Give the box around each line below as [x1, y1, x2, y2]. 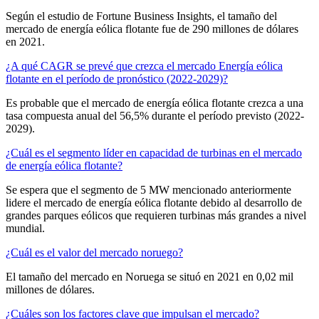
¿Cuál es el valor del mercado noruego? [6, 246, 183, 258]
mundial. [6, 221, 45, 234]
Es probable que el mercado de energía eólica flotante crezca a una [6, 96, 303, 109]
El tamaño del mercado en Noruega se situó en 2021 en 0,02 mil [6, 270, 293, 283]
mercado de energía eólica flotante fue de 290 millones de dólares [6, 22, 298, 35]
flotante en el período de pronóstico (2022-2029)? [6, 72, 228, 85]
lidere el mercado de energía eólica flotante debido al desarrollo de [6, 196, 302, 209]
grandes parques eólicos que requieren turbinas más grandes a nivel [6, 209, 306, 221]
